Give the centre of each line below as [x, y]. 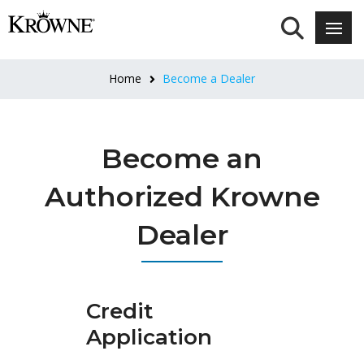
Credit [120, 312]
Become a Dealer [209, 78]
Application [149, 338]
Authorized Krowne [182, 197]
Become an [182, 159]
